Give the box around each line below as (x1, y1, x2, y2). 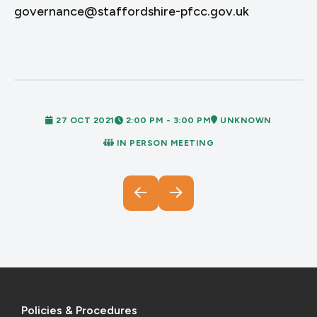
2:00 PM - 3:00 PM (123, 115, 212, 125)
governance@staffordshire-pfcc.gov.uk (14, 4, 249, 19)
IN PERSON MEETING (114, 138, 214, 148)
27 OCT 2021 (53, 115, 115, 125)
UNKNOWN (217, 115, 272, 125)
